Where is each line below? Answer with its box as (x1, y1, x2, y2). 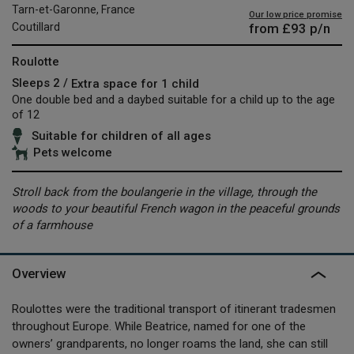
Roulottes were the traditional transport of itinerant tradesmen (12, 301, 336, 316)
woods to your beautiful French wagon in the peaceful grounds (12, 201, 340, 216)
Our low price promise (249, 9, 342, 20)
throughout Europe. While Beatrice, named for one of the (12, 318, 306, 333)
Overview (12, 265, 66, 282)
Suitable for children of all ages (32, 129, 211, 144)
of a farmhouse (12, 217, 92, 232)
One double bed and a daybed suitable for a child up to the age (12, 92, 335, 107)
